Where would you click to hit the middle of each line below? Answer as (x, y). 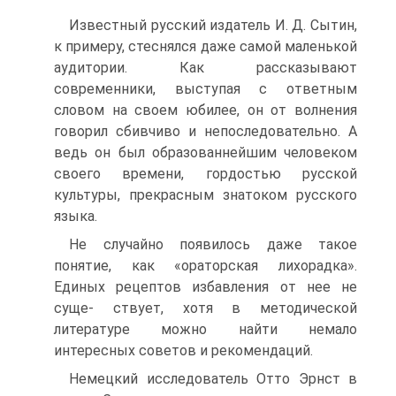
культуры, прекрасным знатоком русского (206, 195)
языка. (76, 216)
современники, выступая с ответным (206, 89)
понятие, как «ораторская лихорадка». (206, 266)
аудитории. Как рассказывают (206, 68)
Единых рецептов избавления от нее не (206, 287)
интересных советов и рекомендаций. (183, 350)
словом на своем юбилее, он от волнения (206, 110)
